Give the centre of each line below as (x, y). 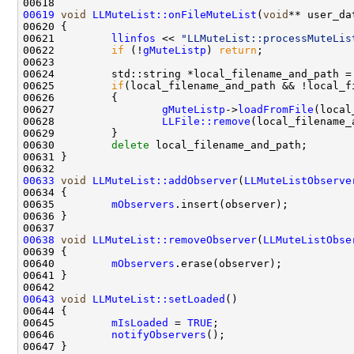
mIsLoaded (140, 322)
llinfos (134, 38)
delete (130, 145)
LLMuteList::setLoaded (159, 299)
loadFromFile (276, 109)
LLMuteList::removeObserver (175, 239)
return (238, 50)
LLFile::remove (206, 121)
